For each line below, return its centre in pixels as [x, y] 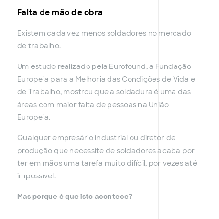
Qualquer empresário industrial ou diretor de [96, 138]
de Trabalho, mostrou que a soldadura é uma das [104, 92]
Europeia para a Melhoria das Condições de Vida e [106, 79]
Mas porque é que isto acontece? [75, 197]
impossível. [36, 176]
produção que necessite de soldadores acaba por [106, 151]
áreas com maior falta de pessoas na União [93, 105]
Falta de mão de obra [60, 13]
